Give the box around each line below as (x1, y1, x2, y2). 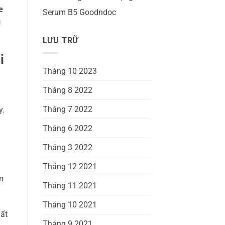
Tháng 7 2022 (42, 104, 92, 114)
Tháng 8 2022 (42, 85, 92, 95)
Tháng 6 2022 (42, 123, 92, 133)
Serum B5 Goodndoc (42, 8, 116, 18)
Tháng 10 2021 (42, 199, 97, 209)
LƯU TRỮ (42, 36, 79, 46)
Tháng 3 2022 (42, 142, 92, 152)
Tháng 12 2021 (42, 161, 97, 171)
